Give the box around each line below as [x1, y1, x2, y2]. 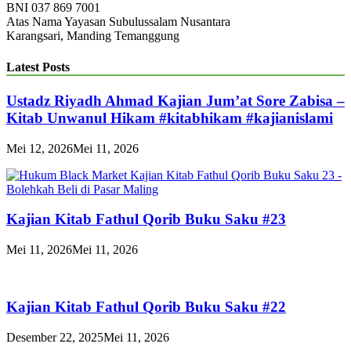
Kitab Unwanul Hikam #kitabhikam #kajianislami [6, 110, 333, 126]
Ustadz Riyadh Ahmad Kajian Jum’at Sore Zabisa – [6, 92, 345, 109]
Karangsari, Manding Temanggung [6, 29, 179, 43]
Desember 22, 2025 [6, 330, 103, 344]
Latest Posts [6, 60, 70, 74]
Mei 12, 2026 [6, 141, 73, 155]
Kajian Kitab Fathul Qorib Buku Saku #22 [6, 298, 286, 315]
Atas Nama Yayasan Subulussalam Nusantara [6, 15, 230, 29]
